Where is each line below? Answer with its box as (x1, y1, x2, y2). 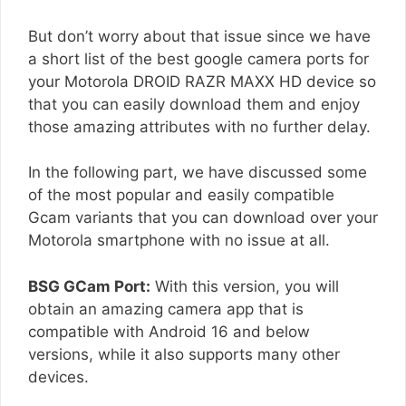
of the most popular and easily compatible (28, 186, 334, 205)
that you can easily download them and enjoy (28, 94, 360, 113)
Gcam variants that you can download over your (28, 208, 378, 227)
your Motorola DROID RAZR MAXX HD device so (28, 72, 376, 91)
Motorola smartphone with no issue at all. (28, 231, 330, 250)
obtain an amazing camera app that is (28, 299, 304, 318)
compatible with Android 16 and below (28, 322, 310, 341)
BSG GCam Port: (28, 276, 150, 295)
